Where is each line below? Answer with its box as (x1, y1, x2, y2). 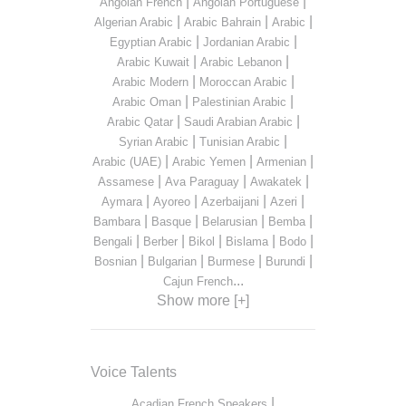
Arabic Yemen (172, 155, 246, 169)
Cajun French (162, 275, 233, 289)
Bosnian (93, 255, 137, 269)
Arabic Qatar (106, 115, 173, 130)
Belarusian (202, 215, 257, 229)
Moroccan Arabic (198, 75, 287, 90)
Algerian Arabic (93, 15, 173, 30)
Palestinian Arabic (192, 95, 286, 110)
